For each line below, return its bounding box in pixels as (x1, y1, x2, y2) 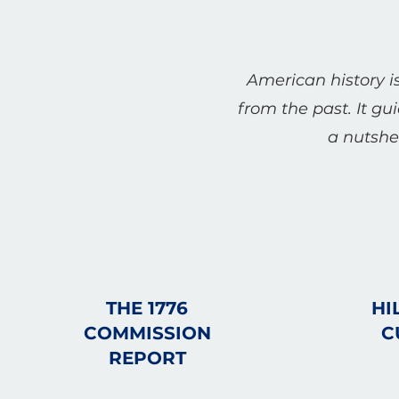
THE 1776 (106, 297, 188, 319)
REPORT (108, 347, 186, 369)
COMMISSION (83, 322, 211, 344)
